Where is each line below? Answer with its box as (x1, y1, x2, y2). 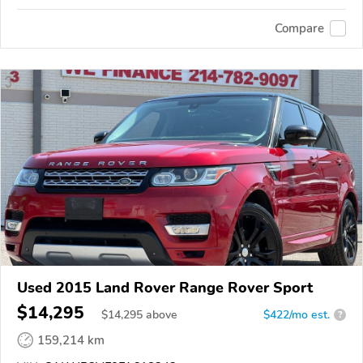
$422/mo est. (263, 306, 330, 322)
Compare (275, 20, 324, 37)
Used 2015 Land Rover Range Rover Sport (17, 277, 313, 297)
